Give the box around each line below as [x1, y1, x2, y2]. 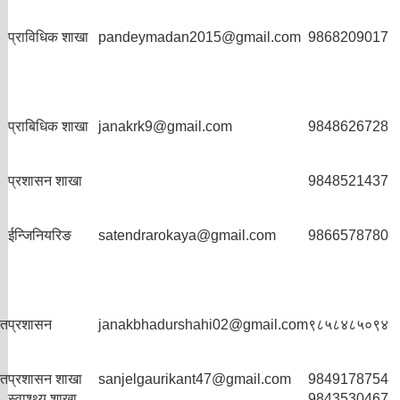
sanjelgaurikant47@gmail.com [98, 371, 291, 387]
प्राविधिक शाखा [8, 29, 88, 45]
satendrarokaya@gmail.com [98, 228, 276, 243]
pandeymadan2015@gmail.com [98, 29, 301, 45]
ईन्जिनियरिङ [8, 228, 71, 243]
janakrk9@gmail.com [98, 119, 232, 134]
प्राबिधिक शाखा [8, 119, 88, 134]
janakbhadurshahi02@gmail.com [98, 317, 308, 332]
